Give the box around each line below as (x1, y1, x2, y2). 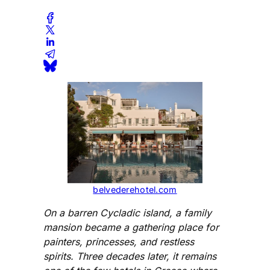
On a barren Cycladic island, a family (43, 206, 212, 219)
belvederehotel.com (93, 184, 177, 195)
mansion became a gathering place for (43, 221, 219, 233)
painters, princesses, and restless (43, 235, 194, 248)
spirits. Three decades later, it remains (43, 250, 216, 262)
